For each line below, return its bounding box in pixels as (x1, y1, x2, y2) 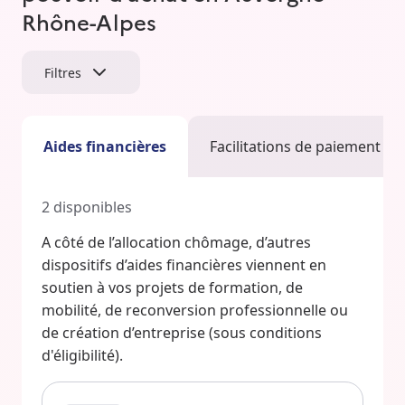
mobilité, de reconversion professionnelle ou (42, 300, 348, 321)
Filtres (44, 63, 81, 81)
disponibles (53, 197, 132, 218)
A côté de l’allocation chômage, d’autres (42, 232, 311, 253)
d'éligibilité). (42, 345, 123, 366)
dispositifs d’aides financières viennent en (42, 255, 326, 276)
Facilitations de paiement (210, 137, 381, 157)
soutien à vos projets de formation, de (42, 278, 303, 298)
